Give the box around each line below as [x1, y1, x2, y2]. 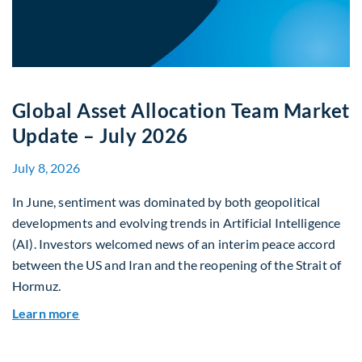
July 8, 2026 [12, 159, 80, 175]
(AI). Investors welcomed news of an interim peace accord [12, 235, 335, 251]
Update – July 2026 [12, 123, 188, 147]
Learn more [12, 305, 80, 321]
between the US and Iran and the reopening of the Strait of [12, 256, 342, 272]
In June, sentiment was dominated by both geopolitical [12, 193, 321, 209]
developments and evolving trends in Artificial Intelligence [12, 214, 341, 230]
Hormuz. [12, 277, 61, 293]
